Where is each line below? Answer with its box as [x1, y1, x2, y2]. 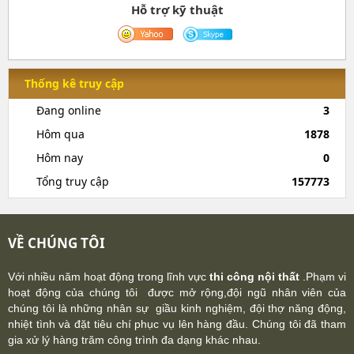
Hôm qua [36, 126, 85, 141]
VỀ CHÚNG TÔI [8, 233, 105, 252]
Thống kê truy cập [24, 75, 124, 91]
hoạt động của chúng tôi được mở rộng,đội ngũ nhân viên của [8, 285, 346, 299]
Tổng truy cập [36, 173, 109, 189]
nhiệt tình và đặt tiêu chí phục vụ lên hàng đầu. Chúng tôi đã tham [8, 317, 346, 330]
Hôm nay [36, 149, 83, 165]
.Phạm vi [303, 269, 346, 283]
